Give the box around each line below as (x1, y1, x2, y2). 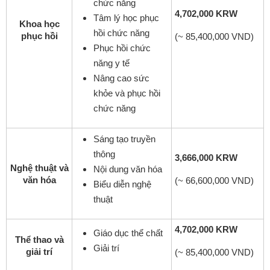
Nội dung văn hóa (93, 163, 162, 174)
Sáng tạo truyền (93, 133, 155, 144)
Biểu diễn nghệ (93, 178, 151, 189)
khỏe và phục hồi (93, 87, 160, 98)
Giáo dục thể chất (93, 227, 163, 238)
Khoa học (19, 18, 60, 29)
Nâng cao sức (93, 72, 149, 83)
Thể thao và (14, 234, 64, 245)
